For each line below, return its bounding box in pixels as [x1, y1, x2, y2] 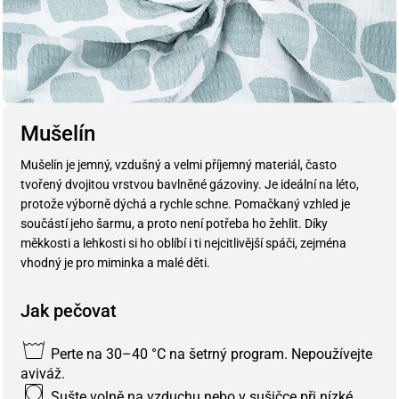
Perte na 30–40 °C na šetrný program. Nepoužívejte [47, 346, 372, 363]
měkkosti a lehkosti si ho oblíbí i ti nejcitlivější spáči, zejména [20, 236, 346, 251]
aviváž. [20, 365, 65, 383]
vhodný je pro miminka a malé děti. [20, 256, 210, 271]
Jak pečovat [20, 300, 117, 322]
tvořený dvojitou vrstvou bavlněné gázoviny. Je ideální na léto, [20, 177, 359, 192]
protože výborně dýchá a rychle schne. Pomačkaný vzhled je [20, 197, 350, 212]
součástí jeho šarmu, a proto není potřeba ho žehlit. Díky [20, 216, 328, 232]
